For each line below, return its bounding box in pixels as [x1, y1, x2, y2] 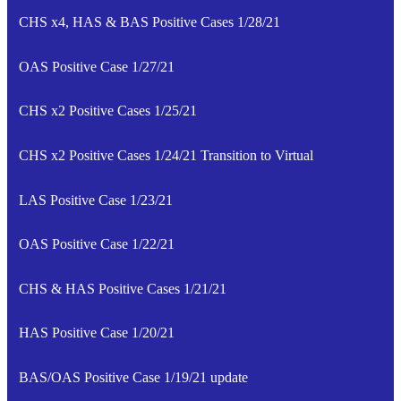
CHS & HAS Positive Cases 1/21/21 [18, 280, 226, 296]
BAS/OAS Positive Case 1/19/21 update [18, 369, 248, 385]
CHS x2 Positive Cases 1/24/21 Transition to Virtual [18, 147, 313, 163]
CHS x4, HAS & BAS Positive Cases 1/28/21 [18, 14, 280, 30]
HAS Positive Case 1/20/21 [18, 325, 175, 341]
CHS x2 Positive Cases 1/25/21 [18, 103, 197, 119]
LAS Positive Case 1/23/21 [18, 192, 173, 208]
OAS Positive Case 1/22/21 [18, 236, 175, 252]
